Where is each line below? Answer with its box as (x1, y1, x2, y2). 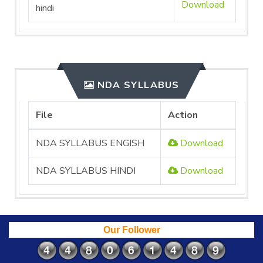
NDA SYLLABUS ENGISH (36, 137, 144, 150)
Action (168, 109, 198, 122)
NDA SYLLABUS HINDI (36, 164, 136, 177)
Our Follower (103, 225, 160, 235)
